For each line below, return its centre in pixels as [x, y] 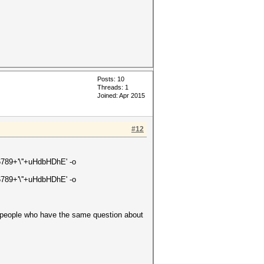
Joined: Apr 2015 [121, 95]
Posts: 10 [111, 79]
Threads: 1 [113, 87]
